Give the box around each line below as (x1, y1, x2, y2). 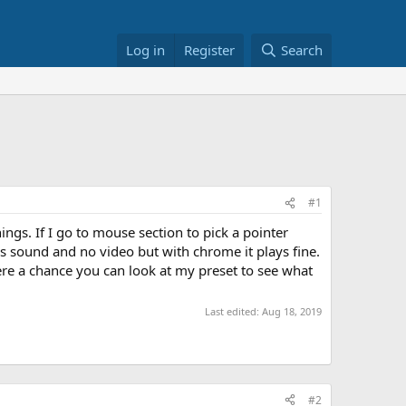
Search (281, 41, 323, 59)
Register (184, 41, 236, 59)
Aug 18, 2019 (262, 304, 322, 318)
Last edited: (205, 304, 262, 318)
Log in (126, 41, 166, 59)
